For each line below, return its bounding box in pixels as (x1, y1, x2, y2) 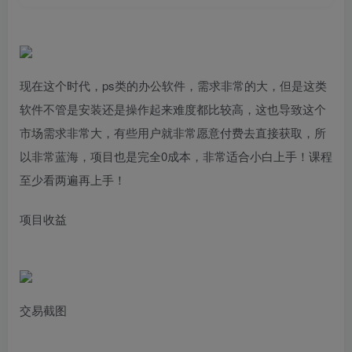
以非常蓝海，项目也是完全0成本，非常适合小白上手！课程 (20, 147, 332, 164)
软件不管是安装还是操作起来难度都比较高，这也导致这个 (20, 100, 326, 117)
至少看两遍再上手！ (20, 170, 126, 188)
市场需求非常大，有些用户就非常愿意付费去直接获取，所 (20, 123, 326, 141)
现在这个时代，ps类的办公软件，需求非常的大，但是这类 (20, 76, 327, 93)
